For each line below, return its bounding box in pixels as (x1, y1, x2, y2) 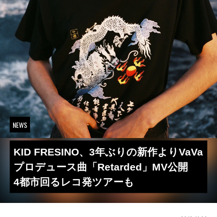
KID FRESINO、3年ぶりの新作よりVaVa (14, 146, 203, 157)
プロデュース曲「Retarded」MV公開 (14, 161, 198, 172)
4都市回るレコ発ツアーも (14, 176, 134, 187)
